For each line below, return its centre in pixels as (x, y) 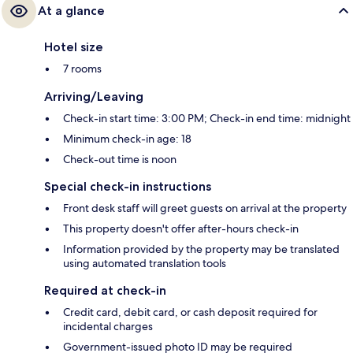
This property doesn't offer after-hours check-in (181, 229)
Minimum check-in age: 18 (127, 139)
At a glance (71, 11)
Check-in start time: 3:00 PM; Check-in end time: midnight (207, 119)
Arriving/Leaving (94, 97)
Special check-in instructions (128, 187)
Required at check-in (105, 291)
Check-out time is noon (120, 160)
